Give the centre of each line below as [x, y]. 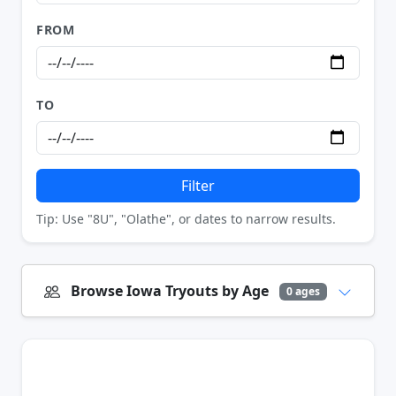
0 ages [303, 291]
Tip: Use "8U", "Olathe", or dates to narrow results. [186, 218]
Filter [198, 185]
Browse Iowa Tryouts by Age [171, 290]
